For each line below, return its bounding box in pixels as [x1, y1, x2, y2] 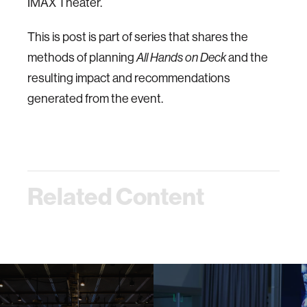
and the [226, 50, 268, 64]
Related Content [27, 182, 204, 211]
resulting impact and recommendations [27, 71, 230, 85]
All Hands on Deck [136, 50, 226, 64]
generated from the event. [27, 91, 163, 106]
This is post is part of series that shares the [27, 29, 248, 44]
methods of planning [27, 50, 136, 64]
